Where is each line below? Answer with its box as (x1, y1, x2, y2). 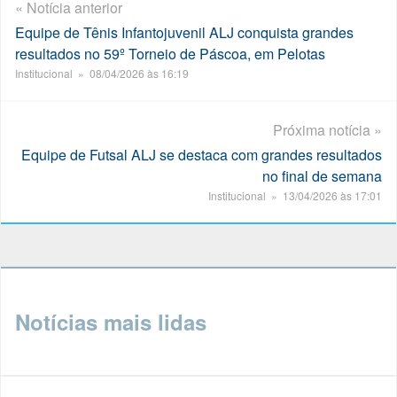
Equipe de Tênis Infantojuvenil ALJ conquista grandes (15, 21, 354, 43)
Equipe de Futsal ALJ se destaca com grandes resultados (21, 144, 382, 165)
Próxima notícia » (273, 119, 382, 140)
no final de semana (262, 165, 382, 186)
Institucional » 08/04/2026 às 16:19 (15, 65, 189, 81)
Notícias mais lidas (15, 306, 206, 337)
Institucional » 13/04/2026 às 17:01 (208, 187, 382, 203)
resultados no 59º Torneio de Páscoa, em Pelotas (15, 43, 325, 64)
